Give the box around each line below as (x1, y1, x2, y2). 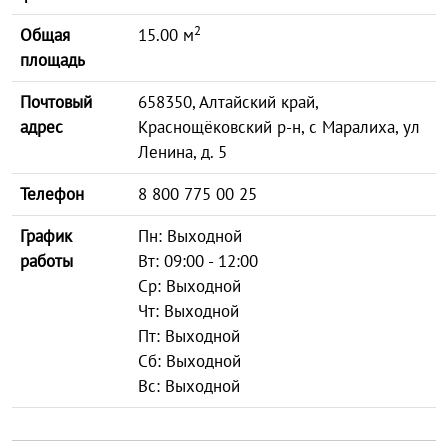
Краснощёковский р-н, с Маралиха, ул (138, 116, 420, 138)
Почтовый (20, 91, 92, 113)
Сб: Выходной (138, 350, 241, 372)
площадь (20, 49, 85, 71)
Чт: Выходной (138, 300, 239, 322)
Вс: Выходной (138, 375, 240, 397)
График (20, 225, 72, 247)
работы (20, 250, 73, 272)
